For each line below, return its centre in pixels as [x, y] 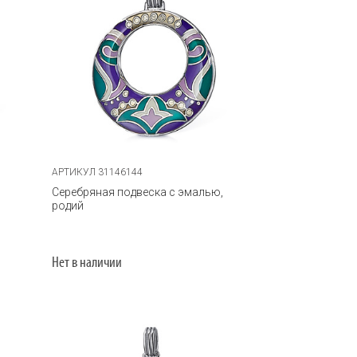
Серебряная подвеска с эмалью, [138, 192]
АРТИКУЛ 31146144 [98, 172]
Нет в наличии [87, 263]
